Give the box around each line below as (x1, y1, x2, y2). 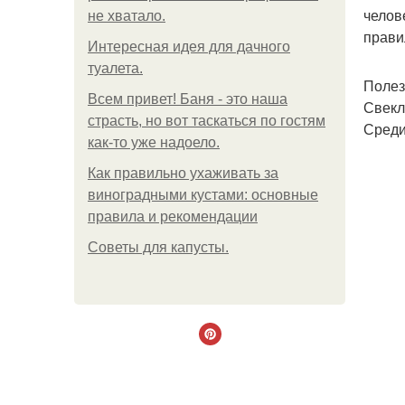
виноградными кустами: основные (88, 187, 318, 202)
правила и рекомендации (88, 209, 258, 224)
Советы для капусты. (88, 240, 229, 255)
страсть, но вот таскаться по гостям (88, 113, 325, 128)
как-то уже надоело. (88, 135, 220, 150)
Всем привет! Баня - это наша (88, 91, 287, 107)
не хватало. (88, 8, 165, 24)
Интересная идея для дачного (88, 39, 290, 54)
